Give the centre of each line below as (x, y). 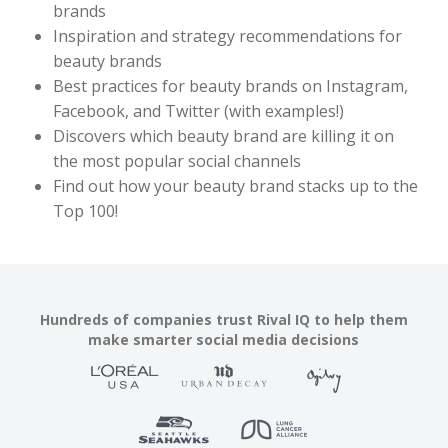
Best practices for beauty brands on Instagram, (231, 86)
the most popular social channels (177, 161)
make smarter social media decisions (224, 339)
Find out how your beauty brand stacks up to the (236, 186)
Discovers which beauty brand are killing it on (224, 136)
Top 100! (86, 211)
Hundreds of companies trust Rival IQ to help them (223, 319)
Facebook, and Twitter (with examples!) (199, 111)
